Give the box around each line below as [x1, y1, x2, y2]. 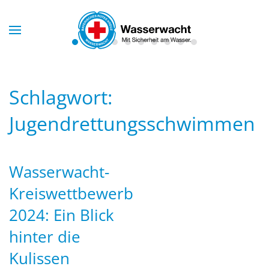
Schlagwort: [9, 84, 112, 110]
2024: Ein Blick [9, 204, 114, 226]
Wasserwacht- [9, 161, 109, 183]
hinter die [9, 226, 80, 247]
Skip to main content [24, 25, 119, 38]
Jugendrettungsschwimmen [9, 110, 255, 136]
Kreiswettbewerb [9, 183, 133, 204]
